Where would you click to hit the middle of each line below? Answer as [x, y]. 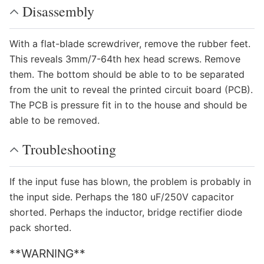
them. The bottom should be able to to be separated [127, 74]
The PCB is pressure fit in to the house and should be [128, 105]
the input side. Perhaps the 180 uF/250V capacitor [122, 197]
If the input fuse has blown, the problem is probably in [130, 181]
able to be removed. [55, 120]
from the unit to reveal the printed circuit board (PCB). [131, 90]
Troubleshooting [69, 149]
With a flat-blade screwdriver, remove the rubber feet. [130, 44]
